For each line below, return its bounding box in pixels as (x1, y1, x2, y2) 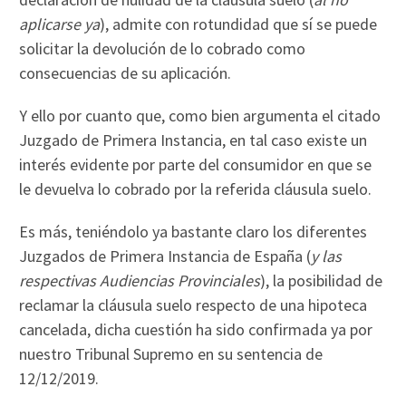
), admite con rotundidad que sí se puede (100, 13, 378, 34)
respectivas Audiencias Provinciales (19, 269, 261, 291)
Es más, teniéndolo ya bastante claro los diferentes (19, 220, 368, 242)
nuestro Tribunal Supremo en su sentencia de (19, 343, 324, 364)
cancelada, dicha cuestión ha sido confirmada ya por (19, 318, 373, 340)
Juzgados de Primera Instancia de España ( (19, 245, 312, 266)
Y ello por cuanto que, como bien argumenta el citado (19, 104, 382, 126)
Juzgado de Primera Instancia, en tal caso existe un (19, 129, 368, 150)
